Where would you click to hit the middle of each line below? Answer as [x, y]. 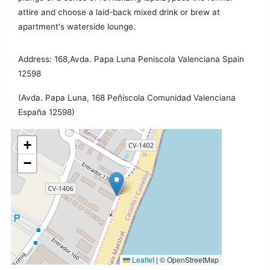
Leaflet [142, 260]
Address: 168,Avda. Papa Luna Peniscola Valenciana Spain [131, 59]
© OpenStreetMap [188, 260]
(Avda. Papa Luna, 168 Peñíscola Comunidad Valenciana [127, 98]
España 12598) [46, 112]
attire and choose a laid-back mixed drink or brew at [119, 12]
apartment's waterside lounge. [77, 27]
